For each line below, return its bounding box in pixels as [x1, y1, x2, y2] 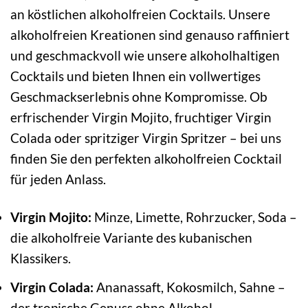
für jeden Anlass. [10, 171, 106, 188]
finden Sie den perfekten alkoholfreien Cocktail [10, 151, 282, 167]
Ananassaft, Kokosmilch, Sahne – [93, 278, 285, 295]
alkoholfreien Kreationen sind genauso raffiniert [10, 27, 289, 43]
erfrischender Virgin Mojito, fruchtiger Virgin [10, 109, 272, 126]
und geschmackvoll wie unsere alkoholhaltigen [10, 47, 280, 64]
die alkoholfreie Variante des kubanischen [10, 230, 252, 246]
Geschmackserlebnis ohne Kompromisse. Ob [10, 89, 267, 105]
